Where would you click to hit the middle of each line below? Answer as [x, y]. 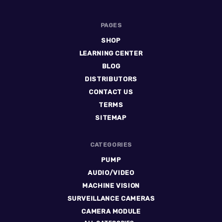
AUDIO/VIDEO [111, 173]
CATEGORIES [111, 145]
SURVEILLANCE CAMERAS [111, 199]
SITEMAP [111, 118]
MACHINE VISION [111, 186]
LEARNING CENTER [111, 54]
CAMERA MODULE [111, 212]
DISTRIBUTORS [111, 79]
